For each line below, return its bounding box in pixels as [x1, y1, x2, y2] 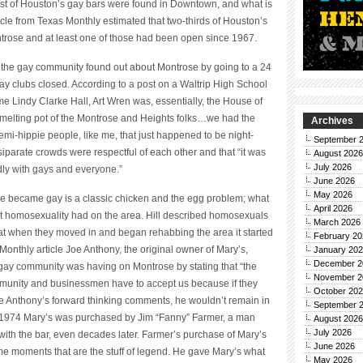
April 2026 [314, 203, 352, 213]
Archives [311, 115, 353, 126]
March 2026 [314, 217, 361, 227]
